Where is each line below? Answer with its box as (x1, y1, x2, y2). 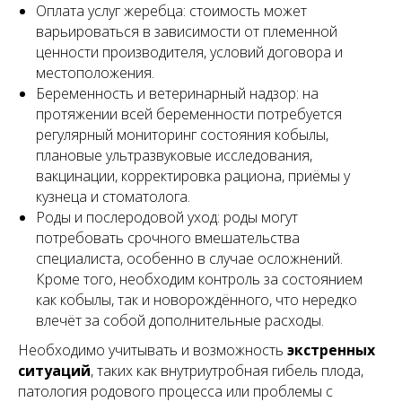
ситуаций (18, 361, 91, 380)
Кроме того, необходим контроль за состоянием (36, 269, 363, 289)
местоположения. (36, 63, 154, 83)
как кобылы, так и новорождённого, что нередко (36, 290, 357, 310)
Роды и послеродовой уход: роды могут (36, 207, 298, 227)
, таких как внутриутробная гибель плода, (91, 361, 363, 380)
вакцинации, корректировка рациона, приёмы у (36, 166, 350, 186)
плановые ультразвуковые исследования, (36, 145, 312, 165)
